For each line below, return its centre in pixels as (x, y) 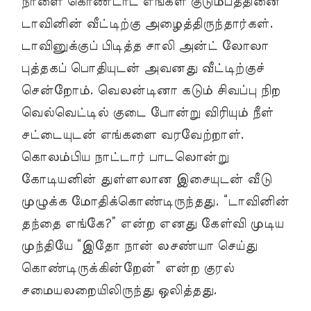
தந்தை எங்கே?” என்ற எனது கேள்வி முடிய (152, 224)
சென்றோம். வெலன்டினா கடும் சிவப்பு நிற (151, 91)
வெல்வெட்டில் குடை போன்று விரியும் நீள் (147, 113)
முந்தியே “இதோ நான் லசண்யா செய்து (139, 246)
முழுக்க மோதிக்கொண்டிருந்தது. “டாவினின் (155, 202)
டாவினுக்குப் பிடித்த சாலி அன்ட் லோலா (145, 46)
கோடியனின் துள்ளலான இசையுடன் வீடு (146, 179)
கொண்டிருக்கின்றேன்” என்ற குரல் (127, 268)
